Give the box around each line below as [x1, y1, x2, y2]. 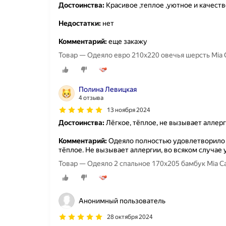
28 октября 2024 [107, 213, 153, 221]
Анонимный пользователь [79, 197, 165, 205]
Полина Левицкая [79, 85, 137, 93]
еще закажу [107, 37, 147, 46]
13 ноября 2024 [107, 106, 150, 114]
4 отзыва [79, 94, 103, 101]
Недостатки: [59, 19, 101, 28]
